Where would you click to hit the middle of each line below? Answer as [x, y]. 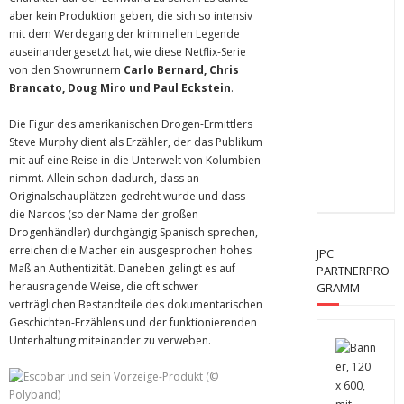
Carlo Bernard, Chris [181, 70]
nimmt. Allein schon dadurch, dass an [104, 178]
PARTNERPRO [353, 271]
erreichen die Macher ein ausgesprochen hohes [130, 250]
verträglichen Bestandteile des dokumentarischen [136, 304]
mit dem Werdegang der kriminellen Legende [124, 34]
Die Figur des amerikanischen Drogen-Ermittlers [131, 124]
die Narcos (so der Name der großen [104, 214]
